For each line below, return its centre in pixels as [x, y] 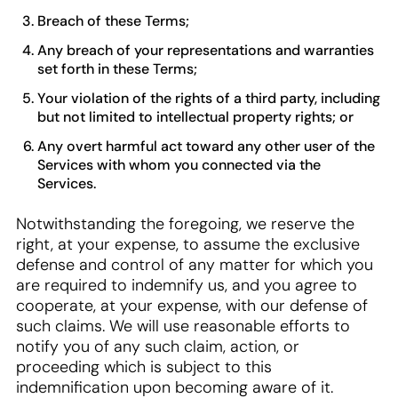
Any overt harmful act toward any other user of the [206, 146]
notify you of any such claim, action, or [158, 346]
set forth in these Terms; [117, 69]
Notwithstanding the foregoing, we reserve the [185, 224]
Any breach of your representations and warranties [206, 50]
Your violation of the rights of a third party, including [209, 98]
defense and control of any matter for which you [195, 265]
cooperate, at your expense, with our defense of [192, 306]
